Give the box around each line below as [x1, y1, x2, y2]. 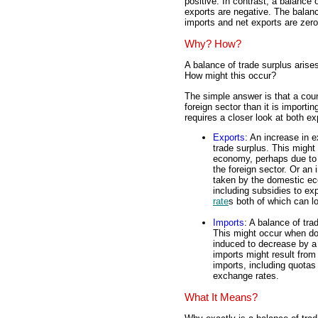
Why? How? [185, 38, 241, 50]
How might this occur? [185, 70, 276, 82]
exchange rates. [213, 270, 279, 282]
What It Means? [185, 291, 258, 303]
